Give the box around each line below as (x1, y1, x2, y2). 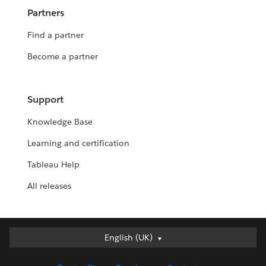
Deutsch (117, 247, 149, 258)
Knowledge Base (27, 116, 93, 128)
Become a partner (27, 51, 99, 62)
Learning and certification (27, 138, 130, 149)
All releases (27, 180, 72, 192)
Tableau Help (27, 159, 80, 170)
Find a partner (27, 30, 84, 41)
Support (27, 93, 64, 106)
